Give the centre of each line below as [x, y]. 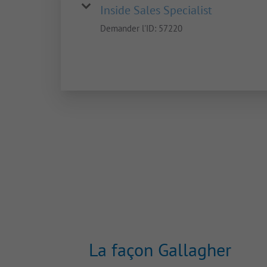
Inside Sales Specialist [156, 10]
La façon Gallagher [160, 250]
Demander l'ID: [129, 29]
